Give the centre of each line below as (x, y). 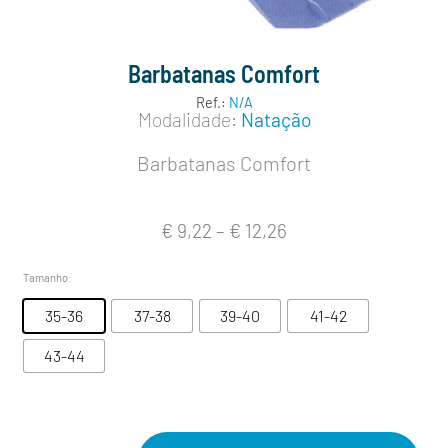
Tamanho (45, 277)
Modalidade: (187, 119)
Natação (275, 119)
